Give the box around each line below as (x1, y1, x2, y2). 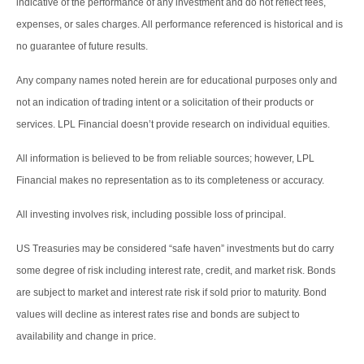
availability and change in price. (16, 331, 156, 343)
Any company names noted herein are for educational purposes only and (16, 75, 337, 87)
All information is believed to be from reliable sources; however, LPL (16, 153, 314, 165)
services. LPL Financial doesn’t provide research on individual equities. (16, 119, 330, 131)
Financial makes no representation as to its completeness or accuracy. (16, 175, 324, 187)
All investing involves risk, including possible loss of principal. (16, 209, 286, 221)
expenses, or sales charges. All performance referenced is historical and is (16, 19, 343, 31)
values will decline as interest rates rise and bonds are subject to (16, 309, 300, 321)
